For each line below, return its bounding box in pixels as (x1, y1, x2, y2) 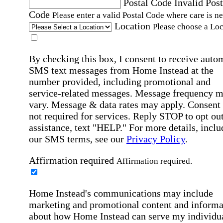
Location (114, 20, 150, 32)
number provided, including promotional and (29, 76, 211, 88)
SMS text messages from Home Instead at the (29, 65, 214, 76)
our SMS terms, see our (29, 133, 126, 145)
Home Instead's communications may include (29, 188, 213, 199)
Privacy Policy (126, 133, 185, 145)
